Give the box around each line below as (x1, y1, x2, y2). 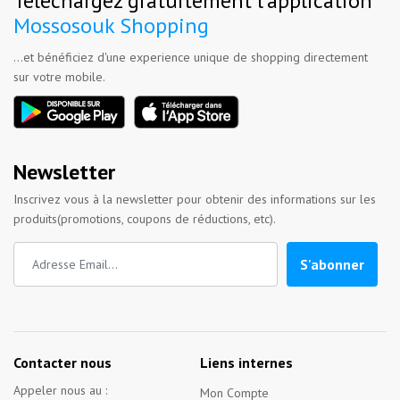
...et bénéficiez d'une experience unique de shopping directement (13, 49, 368, 65)
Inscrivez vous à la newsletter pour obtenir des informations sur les (13, 191, 376, 207)
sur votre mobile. (13, 69, 105, 85)
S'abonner (300, 255, 364, 273)
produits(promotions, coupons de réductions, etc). (13, 211, 276, 227)
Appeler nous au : (13, 382, 107, 398)
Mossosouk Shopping (13, 12, 209, 39)
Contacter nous (13, 354, 112, 371)
